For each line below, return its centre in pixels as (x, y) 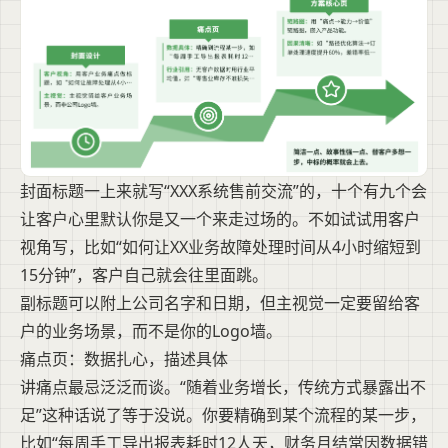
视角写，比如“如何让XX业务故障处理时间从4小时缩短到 (220, 247)
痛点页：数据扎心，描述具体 (124, 359)
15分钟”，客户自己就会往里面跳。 (144, 275)
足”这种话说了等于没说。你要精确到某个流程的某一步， (223, 415)
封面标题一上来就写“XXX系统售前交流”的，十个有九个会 (223, 191)
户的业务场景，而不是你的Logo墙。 (151, 331)
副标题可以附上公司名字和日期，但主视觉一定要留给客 (220, 303)
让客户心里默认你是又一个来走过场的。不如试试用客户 (220, 219)
